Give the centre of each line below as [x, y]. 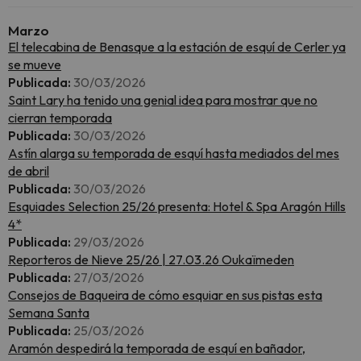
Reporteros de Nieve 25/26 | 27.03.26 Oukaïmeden [151, 259]
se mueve [35, 64]
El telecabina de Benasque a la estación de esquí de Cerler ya [177, 47]
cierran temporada [60, 118]
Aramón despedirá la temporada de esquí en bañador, [157, 348]
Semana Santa [49, 313]
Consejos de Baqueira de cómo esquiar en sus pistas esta [165, 295]
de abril [29, 171]
